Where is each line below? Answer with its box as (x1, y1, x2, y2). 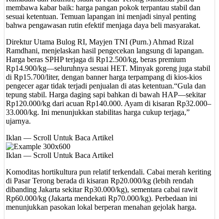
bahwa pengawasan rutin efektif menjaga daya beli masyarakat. (6, 21, 200, 30)
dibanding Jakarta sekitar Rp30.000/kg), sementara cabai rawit (6, 185, 197, 194)
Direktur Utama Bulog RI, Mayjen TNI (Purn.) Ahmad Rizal (6, 38, 194, 46)
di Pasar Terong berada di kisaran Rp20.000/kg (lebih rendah (6, 176, 194, 185)
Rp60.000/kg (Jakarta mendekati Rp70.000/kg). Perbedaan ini (6, 194, 197, 203)
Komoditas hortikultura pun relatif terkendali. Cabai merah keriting (6, 168, 211, 176)
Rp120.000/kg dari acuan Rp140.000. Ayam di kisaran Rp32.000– (6, 99, 211, 108)
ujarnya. (6, 117, 31, 126)
